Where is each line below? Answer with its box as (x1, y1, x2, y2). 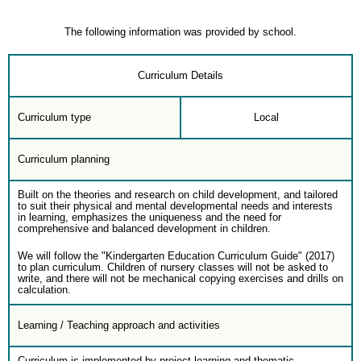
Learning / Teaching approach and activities (18, 319, 220, 331)
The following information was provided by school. (64, 26, 297, 38)
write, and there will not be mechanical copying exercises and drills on (18, 272, 343, 284)
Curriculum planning (18, 153, 110, 165)
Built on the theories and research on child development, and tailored (18, 189, 338, 201)
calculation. (18, 284, 71, 296)
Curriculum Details (138, 69, 223, 81)
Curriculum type (18, 111, 91, 123)
